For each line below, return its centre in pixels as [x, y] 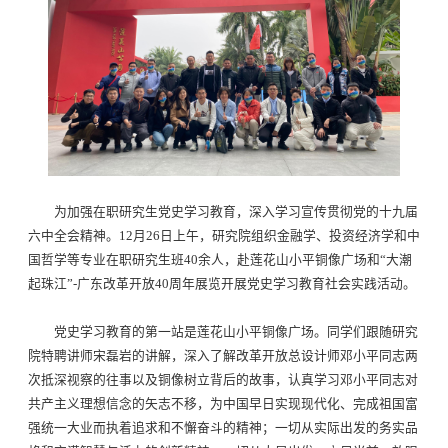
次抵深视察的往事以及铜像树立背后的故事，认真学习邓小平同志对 [223, 379]
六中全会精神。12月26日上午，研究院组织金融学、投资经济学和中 [224, 235]
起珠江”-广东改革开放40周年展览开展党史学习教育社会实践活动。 [222, 283]
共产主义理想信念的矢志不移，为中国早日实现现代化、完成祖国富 [223, 403]
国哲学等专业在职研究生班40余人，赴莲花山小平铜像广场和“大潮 [220, 259]
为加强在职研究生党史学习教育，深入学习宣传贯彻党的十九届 [235, 211]
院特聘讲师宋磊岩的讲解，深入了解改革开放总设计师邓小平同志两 [223, 355]
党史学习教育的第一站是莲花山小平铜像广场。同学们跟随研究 [235, 331]
